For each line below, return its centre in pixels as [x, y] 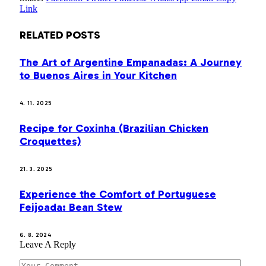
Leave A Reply [48, 244]
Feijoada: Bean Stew [71, 207]
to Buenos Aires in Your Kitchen [98, 76]
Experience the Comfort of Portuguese [118, 194]
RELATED [43, 35]
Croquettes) [50, 142]
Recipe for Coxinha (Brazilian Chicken [114, 129]
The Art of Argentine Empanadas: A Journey [131, 63]
